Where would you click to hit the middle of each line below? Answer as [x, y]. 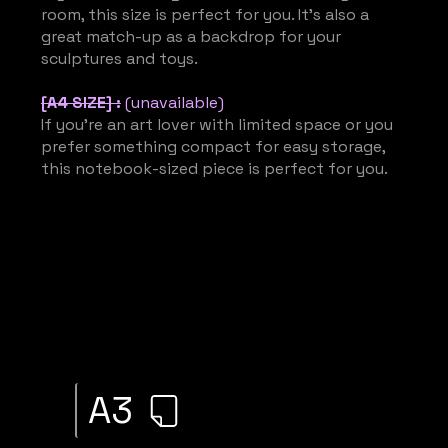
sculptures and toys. [119, 59]
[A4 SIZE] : [80, 103]
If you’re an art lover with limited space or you [216, 125]
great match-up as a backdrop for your [190, 37]
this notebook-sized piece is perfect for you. [214, 169]
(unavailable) [174, 103]
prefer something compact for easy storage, [212, 147]
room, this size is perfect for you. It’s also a [204, 15]
